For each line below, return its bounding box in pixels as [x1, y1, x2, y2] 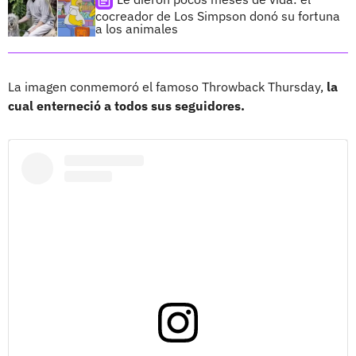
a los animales [95, 20, 178, 37]
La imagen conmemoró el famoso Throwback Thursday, [8, 78, 327, 95]
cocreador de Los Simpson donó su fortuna [95, 7, 340, 24]
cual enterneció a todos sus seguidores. [8, 97, 245, 114]
